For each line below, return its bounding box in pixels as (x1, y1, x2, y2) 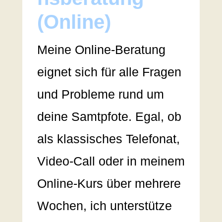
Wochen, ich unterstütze (37, 199, 172, 213)
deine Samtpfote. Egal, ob (37, 110, 181, 124)
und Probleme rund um (37, 87, 164, 102)
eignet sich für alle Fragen (37, 65, 181, 79)
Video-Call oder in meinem (37, 154, 185, 168)
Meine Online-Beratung (37, 43, 166, 57)
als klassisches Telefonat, (37, 132, 180, 146)
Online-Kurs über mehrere (37, 176, 181, 191)
